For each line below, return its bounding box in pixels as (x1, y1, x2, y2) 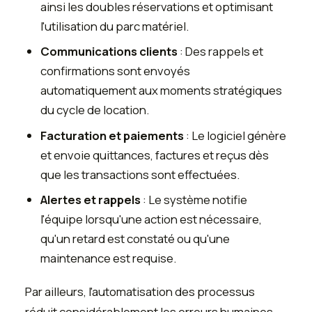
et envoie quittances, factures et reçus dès (40, 146, 270, 163)
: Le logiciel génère (184, 127, 287, 143)
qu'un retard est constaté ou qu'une (40, 231, 231, 247)
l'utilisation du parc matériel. (40, 18, 189, 35)
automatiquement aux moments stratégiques (40, 82, 283, 99)
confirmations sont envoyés (40, 63, 191, 79)
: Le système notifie (141, 192, 248, 208)
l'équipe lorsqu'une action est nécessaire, (40, 211, 263, 228)
